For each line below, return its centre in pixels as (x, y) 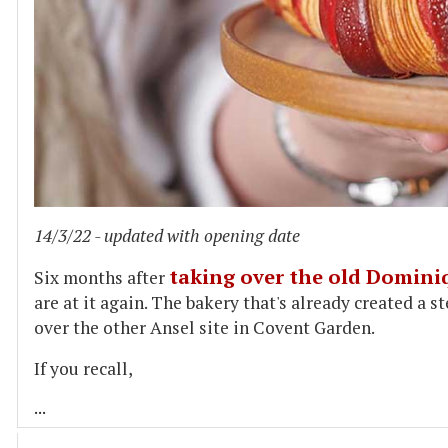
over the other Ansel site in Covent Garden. (204, 328)
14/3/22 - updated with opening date (167, 236)
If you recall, (83, 369)
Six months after (101, 278)
